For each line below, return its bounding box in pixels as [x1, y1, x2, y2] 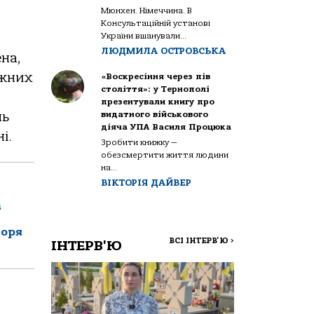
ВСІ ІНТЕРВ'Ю [169, 235, 231, 245]
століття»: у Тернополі [101, 83, 210, 94]
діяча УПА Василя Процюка [101, 121, 232, 132]
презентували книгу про [101, 96, 215, 107]
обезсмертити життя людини [101, 149, 229, 160]
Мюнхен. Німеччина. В [101, 5, 193, 15]
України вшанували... [101, 30, 187, 41]
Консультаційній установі [101, 18, 211, 28]
